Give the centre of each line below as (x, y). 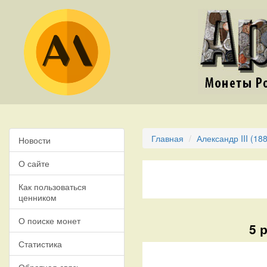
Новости (35, 140)
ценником (38, 197)
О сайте (34, 163)
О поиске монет (49, 221)
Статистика (40, 244)
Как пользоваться (52, 187)
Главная (167, 138)
